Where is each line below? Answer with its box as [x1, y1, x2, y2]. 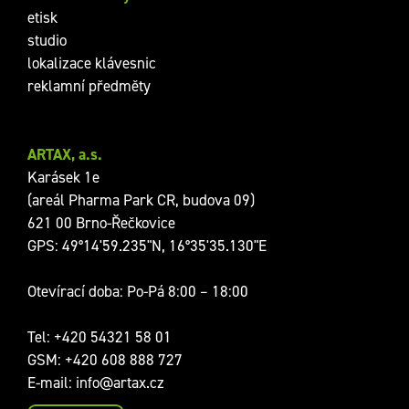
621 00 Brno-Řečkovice [27, 214, 175, 233]
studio [27, 31, 67, 50]
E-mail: [27, 373, 76, 393]
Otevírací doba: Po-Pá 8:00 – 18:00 [27, 282, 248, 301]
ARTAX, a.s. [27, 144, 102, 165]
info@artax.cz [76, 373, 164, 393]
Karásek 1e [27, 168, 100, 187]
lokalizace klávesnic [27, 54, 156, 73]
